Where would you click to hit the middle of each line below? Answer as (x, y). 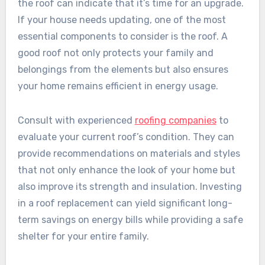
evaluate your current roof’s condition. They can (126, 137)
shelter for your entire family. (83, 236)
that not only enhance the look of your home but (126, 170)
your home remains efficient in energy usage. (118, 86)
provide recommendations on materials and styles (129, 153)
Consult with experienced (76, 120)
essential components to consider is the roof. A (122, 36)
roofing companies (175, 120)
